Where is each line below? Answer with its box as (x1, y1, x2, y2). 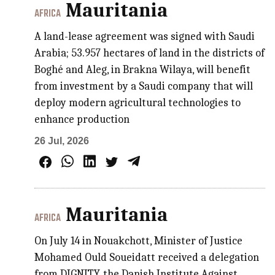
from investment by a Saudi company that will (34, 79, 254, 93)
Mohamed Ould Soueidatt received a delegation (34, 250, 260, 264)
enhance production (34, 112, 130, 126)
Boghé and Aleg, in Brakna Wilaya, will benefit (34, 63, 251, 76)
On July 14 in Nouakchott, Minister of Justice (34, 234, 243, 247)
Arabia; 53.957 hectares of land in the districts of (34, 46, 265, 60)
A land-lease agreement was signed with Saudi (34, 29, 255, 43)
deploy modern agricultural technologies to (34, 96, 241, 109)
